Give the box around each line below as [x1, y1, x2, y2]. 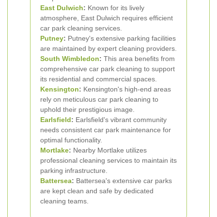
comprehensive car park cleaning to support [40, 65, 175, 73]
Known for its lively [86, 4, 144, 12]
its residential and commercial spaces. [40, 75, 157, 83]
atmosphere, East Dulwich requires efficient [40, 14, 173, 22]
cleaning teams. [40, 197, 89, 205]
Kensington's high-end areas [81, 85, 171, 93]
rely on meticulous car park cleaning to [40, 95, 158, 103]
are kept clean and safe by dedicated [40, 187, 154, 195]
